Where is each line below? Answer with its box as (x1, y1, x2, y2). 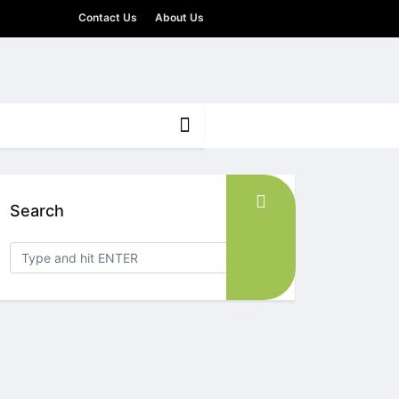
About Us (154, 11, 204, 24)
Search (10, 201, 64, 220)
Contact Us (77, 11, 137, 24)
